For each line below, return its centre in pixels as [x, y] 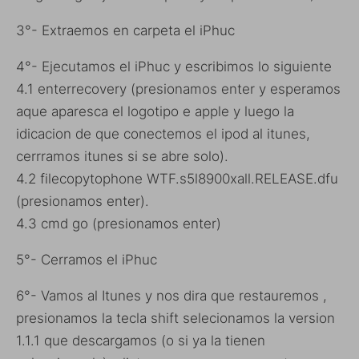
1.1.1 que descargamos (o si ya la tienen [141, 340]
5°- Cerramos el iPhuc [87, 259]
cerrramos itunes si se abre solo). [122, 156]
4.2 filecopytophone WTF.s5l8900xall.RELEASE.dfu [177, 178]
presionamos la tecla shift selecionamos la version [175, 318]
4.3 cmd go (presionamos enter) [119, 223]
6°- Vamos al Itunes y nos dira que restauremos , [171, 295]
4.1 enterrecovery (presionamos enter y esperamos [178, 89]
